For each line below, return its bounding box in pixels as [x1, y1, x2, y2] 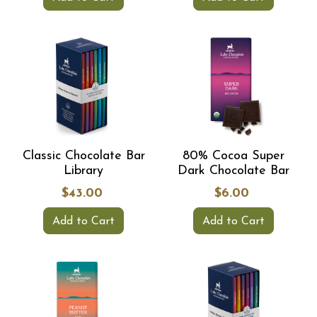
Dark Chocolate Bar [178, 164, 289, 178]
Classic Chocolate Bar [22, 149, 145, 163]
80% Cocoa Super [183, 149, 284, 163]
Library [64, 164, 103, 178]
